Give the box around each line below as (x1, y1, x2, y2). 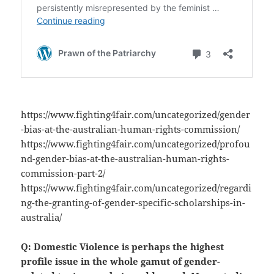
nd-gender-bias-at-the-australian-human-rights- (21, 152, 230, 165)
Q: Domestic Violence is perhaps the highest (21, 240, 224, 253)
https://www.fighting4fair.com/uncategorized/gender (21, 108, 251, 121)
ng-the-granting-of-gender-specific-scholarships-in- (21, 196, 246, 209)
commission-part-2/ (21, 167, 106, 180)
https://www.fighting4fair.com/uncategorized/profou (21, 138, 251, 150)
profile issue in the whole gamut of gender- (21, 255, 221, 268)
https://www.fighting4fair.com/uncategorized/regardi (21, 182, 252, 194)
